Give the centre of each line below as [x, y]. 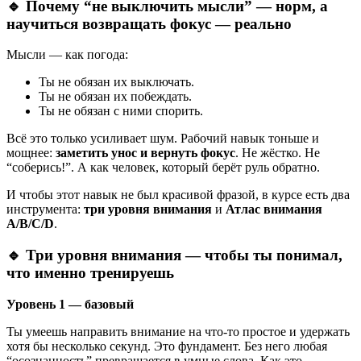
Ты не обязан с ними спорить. [121, 111]
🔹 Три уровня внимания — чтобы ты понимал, [174, 255]
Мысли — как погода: [67, 55]
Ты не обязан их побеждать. [115, 97]
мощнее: [31, 153]
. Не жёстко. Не [278, 153]
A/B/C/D [30, 224]
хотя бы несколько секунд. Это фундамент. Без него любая [167, 346]
